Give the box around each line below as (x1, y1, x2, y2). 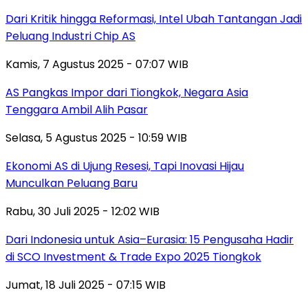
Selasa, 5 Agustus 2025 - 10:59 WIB (5, 129, 187, 146)
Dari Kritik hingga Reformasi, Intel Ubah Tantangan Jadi (5, 10, 302, 27)
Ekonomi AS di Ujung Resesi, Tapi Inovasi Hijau (5, 157, 244, 174)
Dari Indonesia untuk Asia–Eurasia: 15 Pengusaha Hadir (5, 231, 294, 247)
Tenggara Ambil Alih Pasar (5, 101, 148, 118)
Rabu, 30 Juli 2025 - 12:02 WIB (5, 203, 159, 219)
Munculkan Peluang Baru (5, 175, 137, 191)
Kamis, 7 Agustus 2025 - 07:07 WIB (5, 56, 188, 72)
